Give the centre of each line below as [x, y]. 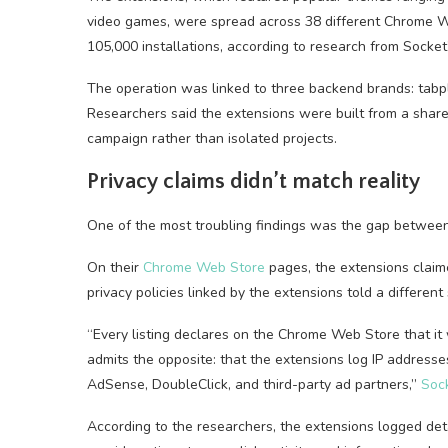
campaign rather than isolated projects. [212, 138]
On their [115, 267]
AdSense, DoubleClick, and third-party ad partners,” [254, 384]
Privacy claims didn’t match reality [253, 181]
